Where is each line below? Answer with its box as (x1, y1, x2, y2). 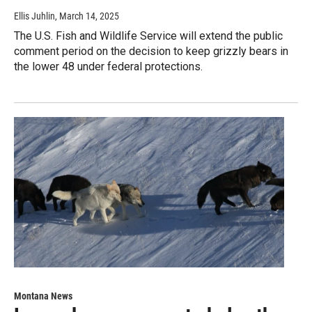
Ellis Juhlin (14, 10, 55, 22)
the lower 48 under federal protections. (14, 59, 203, 73)
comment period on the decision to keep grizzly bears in (14, 44, 288, 58)
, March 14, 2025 (55, 10, 119, 22)
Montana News (14, 290, 72, 302)
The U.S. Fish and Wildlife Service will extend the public (14, 29, 283, 42)
